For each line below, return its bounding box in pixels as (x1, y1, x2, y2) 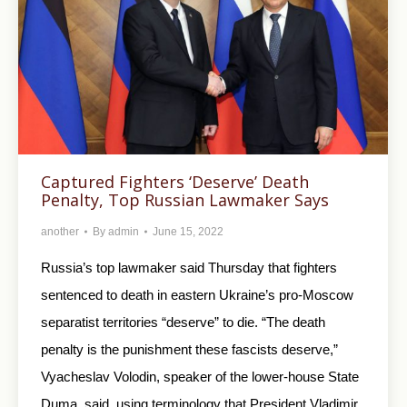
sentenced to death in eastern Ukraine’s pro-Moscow (41, 287, 353, 303)
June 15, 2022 (153, 225, 223, 239)
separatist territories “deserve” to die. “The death (41, 314, 325, 331)
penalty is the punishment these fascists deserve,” (41, 342, 338, 358)
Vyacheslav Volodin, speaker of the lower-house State (41, 369, 359, 385)
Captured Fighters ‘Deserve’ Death (41, 171, 309, 194)
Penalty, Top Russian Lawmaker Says (41, 189, 329, 212)
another (41, 225, 79, 239)
